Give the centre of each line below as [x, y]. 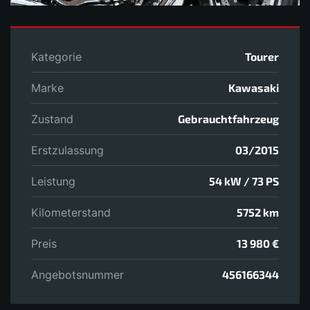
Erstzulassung [67, 150]
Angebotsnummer [77, 274]
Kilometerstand [71, 212]
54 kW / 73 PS [244, 181]
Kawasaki [254, 87]
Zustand [52, 119]
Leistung [53, 181]
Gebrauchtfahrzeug [228, 118]
